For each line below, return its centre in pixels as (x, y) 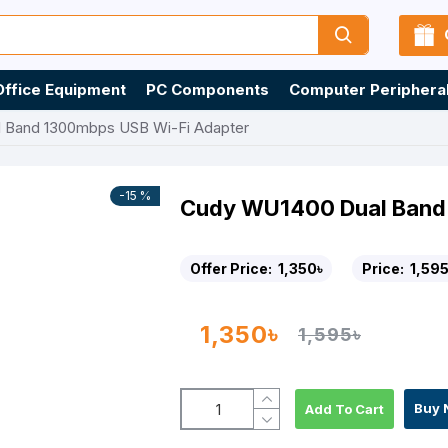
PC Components (207, 89)
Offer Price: (232, 268)
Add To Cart (344, 408)
